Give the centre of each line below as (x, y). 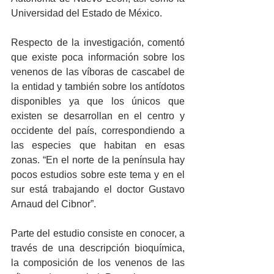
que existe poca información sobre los (98, 57)
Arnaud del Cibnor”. (55, 204)
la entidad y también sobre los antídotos (98, 87)
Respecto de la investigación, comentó (98, 43)
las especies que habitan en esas (98, 146)
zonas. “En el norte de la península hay (98, 160)
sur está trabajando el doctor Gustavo (98, 190)
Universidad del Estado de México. (87, 13)
